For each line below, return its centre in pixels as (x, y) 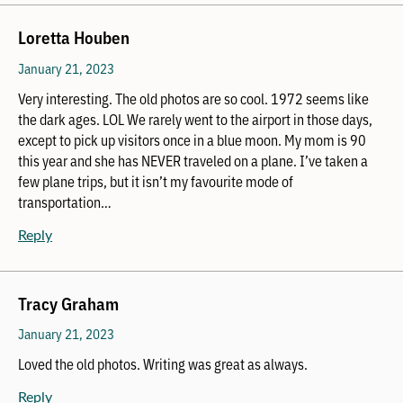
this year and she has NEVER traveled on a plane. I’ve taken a (193, 160)
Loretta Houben (74, 37)
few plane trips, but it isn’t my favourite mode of (156, 180)
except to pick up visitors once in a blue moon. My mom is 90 (192, 139)
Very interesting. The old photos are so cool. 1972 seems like (193, 98)
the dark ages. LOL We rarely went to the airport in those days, (195, 118)
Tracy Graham (68, 302)
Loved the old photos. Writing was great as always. (163, 364)
